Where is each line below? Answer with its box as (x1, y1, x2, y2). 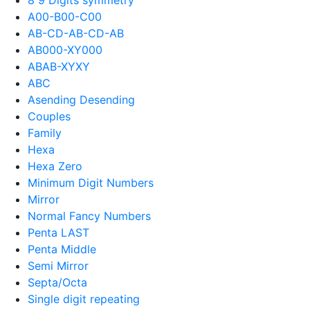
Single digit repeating (28, 291, 140, 306)
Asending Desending (28, 92, 135, 107)
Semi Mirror (28, 258, 89, 273)
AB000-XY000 (28, 42, 102, 57)
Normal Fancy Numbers (28, 208, 151, 223)
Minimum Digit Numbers (28, 175, 154, 190)
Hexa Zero (28, 158, 82, 173)
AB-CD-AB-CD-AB (28, 26, 124, 40)
